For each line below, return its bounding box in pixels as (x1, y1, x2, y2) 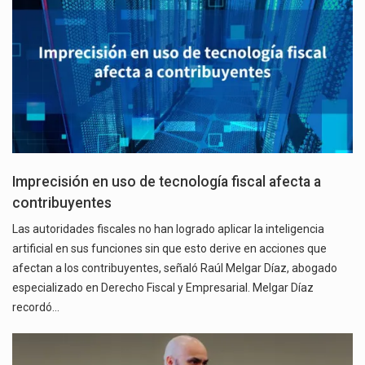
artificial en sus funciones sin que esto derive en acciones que (12, 242, 327, 256)
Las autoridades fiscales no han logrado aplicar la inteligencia (12, 222, 324, 236)
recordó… (12, 301, 59, 314)
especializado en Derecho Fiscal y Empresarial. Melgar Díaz (12, 281, 314, 295)
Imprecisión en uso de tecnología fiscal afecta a (12, 174, 321, 191)
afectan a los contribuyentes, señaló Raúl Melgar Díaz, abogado (12, 262, 337, 275)
